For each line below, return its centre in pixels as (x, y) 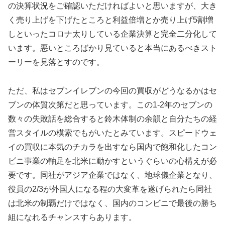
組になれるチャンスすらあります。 (72, 217)
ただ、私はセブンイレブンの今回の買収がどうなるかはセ (113, 90)
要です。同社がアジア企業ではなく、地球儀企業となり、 (113, 175)
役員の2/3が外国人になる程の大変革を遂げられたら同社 (110, 189)
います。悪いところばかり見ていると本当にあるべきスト (113, 48)
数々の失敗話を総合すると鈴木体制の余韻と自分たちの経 (113, 119)
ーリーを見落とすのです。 (56, 62)
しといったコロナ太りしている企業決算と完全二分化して (113, 34)
